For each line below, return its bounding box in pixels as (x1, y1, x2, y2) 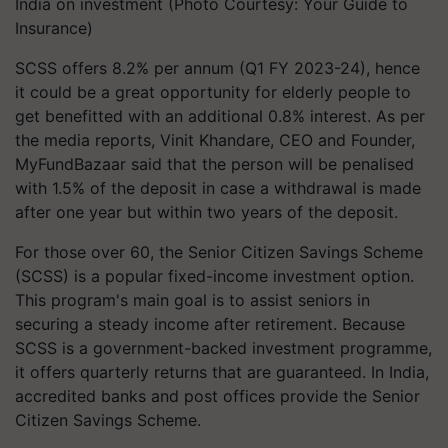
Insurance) (15, 18, 93, 38)
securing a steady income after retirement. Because (15, 314, 405, 334)
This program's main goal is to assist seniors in (15, 290, 370, 310)
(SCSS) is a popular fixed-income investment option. (15, 266, 414, 286)
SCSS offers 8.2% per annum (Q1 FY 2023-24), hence (15, 58, 420, 78)
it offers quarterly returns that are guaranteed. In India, (15, 362, 429, 382)
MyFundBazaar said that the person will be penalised (15, 154, 414, 174)
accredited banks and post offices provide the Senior (15, 386, 420, 406)
